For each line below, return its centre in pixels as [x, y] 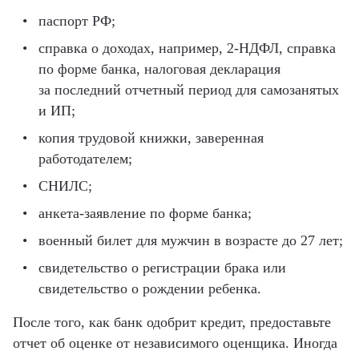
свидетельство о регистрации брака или [162, 267]
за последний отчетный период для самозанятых [189, 89]
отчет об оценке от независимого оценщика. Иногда [175, 343]
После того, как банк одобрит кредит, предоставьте [172, 322]
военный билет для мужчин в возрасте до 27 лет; [191, 240]
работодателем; [85, 158]
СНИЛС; [65, 186]
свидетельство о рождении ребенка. [150, 288]
